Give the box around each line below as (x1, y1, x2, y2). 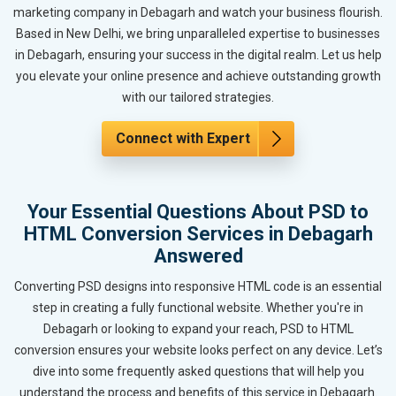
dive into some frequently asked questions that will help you (32, 363, 364, 378)
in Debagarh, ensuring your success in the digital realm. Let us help (14, 47, 382, 62)
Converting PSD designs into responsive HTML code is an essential (14, 278, 382, 293)
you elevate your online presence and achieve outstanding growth (15, 68, 381, 83)
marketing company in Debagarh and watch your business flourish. (13, 4, 383, 19)
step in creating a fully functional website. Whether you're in (33, 300, 363, 315)
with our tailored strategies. (122, 89, 274, 104)
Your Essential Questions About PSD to (27, 200, 369, 223)
